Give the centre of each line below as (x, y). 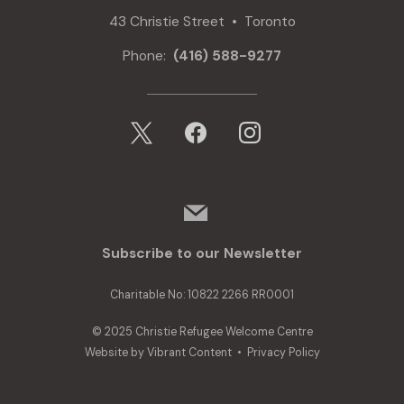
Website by (115, 353)
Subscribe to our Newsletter (202, 253)
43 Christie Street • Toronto (202, 22)
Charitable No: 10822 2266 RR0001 (202, 294)
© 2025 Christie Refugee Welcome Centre (202, 332)
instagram (259, 121)
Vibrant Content (189, 353)
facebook (203, 121)
